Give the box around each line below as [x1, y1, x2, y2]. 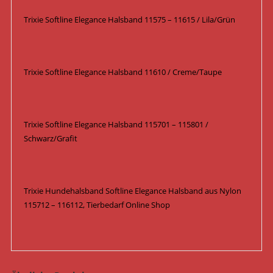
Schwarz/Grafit [23, 133, 77, 144]
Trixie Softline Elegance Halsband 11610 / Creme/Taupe [23, 66, 222, 78]
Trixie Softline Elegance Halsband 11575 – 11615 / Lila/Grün [23, 14, 235, 26]
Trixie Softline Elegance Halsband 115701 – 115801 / [23, 119, 208, 130]
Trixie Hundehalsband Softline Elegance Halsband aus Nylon [23, 185, 241, 197]
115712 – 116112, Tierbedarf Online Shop [23, 199, 170, 211]
